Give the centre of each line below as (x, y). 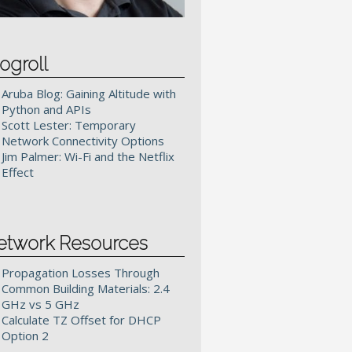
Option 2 (25, 335)
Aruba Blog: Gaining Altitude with (89, 93)
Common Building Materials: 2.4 (86, 288)
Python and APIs (46, 109)
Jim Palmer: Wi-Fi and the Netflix (88, 156)
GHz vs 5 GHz (40, 304)
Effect (18, 172)
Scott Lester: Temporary (69, 125)
